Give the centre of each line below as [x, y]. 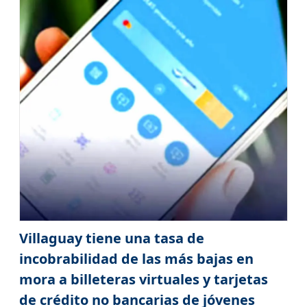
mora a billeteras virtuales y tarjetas [143, 279]
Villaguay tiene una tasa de [111, 238]
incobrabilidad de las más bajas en [136, 258]
